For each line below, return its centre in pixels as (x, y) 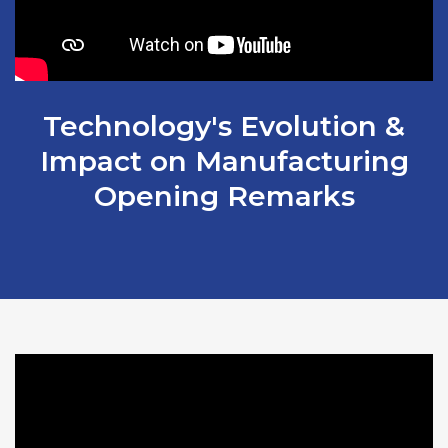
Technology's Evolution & (224, 126)
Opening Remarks (224, 196)
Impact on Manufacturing (224, 161)
